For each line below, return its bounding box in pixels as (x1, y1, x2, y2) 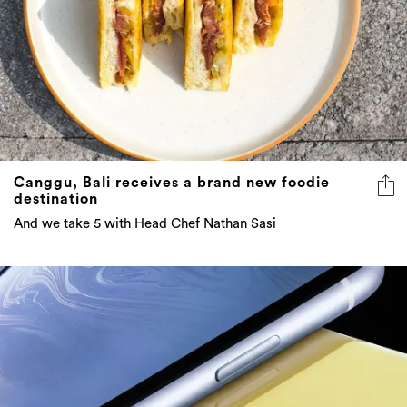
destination (14, 192, 98, 207)
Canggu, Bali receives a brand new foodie (14, 175, 330, 191)
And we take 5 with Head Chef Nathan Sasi (14, 217, 276, 232)
